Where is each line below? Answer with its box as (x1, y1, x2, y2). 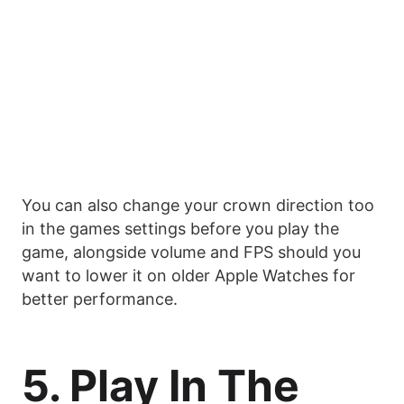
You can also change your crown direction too (22, 196, 374, 216)
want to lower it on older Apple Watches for (22, 266, 355, 286)
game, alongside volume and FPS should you (22, 243, 361, 262)
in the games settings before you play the (22, 219, 339, 239)
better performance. (22, 289, 178, 309)
